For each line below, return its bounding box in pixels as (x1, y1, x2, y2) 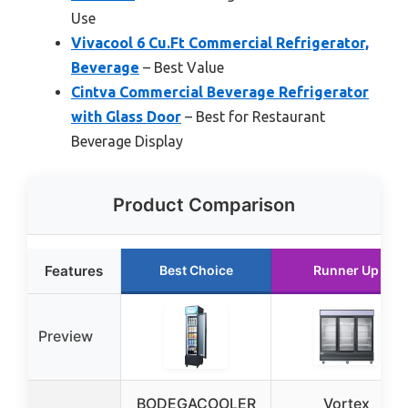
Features (45, 261, 103, 280)
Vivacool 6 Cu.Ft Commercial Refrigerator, (71, 34, 369, 51)
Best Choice (158, 261, 233, 278)
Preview (38, 326, 93, 345)
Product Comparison (113, 193, 295, 216)
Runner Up (313, 261, 379, 278)
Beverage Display (71, 132, 183, 149)
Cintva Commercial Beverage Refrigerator (71, 83, 369, 100)
